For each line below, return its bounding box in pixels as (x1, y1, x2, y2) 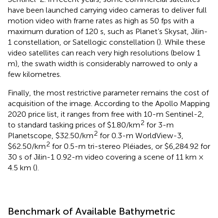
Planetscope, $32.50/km (8, 131, 93, 141)
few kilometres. (8, 70, 61, 79)
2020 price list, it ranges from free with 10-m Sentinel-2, (8, 109, 204, 119)
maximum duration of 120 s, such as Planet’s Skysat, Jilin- (8, 27, 208, 36)
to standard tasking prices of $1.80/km (8, 120, 140, 130)
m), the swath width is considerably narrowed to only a (8, 59, 198, 69)
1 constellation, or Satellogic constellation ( (8, 37, 159, 47)
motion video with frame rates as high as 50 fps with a (8, 16, 194, 26)
